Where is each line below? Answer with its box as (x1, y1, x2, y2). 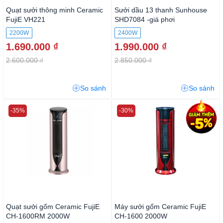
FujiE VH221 (6, 15, 45, 24)
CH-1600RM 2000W (6, 212, 70, 221)
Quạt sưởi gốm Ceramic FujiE (6, 203, 100, 211)
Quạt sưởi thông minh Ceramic (6, 6, 103, 14)
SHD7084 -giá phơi (114, 15, 175, 24)
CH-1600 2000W (114, 212, 167, 221)
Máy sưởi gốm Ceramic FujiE (114, 203, 206, 211)
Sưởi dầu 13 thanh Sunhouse (114, 6, 207, 14)
